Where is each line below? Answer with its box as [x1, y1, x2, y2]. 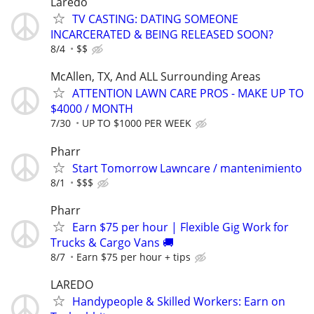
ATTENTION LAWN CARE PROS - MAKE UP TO [72, 86, 303, 102]
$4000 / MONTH [50, 101, 133, 117]
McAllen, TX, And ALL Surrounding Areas [50, 69, 261, 85]
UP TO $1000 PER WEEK [82, 116, 191, 130]
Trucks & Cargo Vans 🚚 [50, 234, 174, 250]
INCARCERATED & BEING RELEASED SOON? [50, 27, 273, 43]
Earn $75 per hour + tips [76, 250, 191, 264]
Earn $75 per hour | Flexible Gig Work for [72, 219, 289, 235]
